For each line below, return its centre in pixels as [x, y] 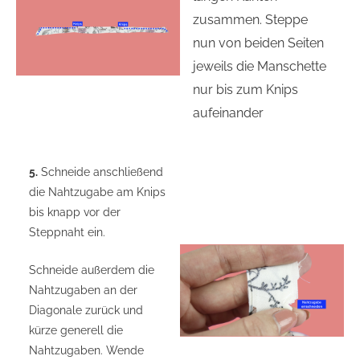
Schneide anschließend [101, 172]
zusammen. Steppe [251, 19]
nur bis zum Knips [246, 89]
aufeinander [229, 112]
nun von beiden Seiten [259, 43]
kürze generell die [76, 331]
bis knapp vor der [75, 213]
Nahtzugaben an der [84, 290]
